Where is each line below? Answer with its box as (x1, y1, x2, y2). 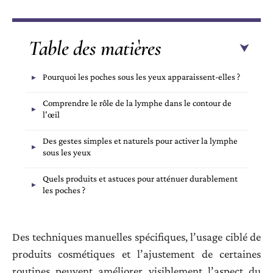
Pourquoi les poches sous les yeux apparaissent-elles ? (43, 72, 240, 82)
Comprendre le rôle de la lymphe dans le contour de (43, 98, 232, 108)
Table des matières (29, 36, 161, 62)
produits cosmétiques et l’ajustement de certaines (12, 247, 261, 260)
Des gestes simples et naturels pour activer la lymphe (43, 136, 238, 146)
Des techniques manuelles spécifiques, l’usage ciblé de (12, 230, 261, 243)
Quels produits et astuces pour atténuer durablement (43, 174, 238, 184)
